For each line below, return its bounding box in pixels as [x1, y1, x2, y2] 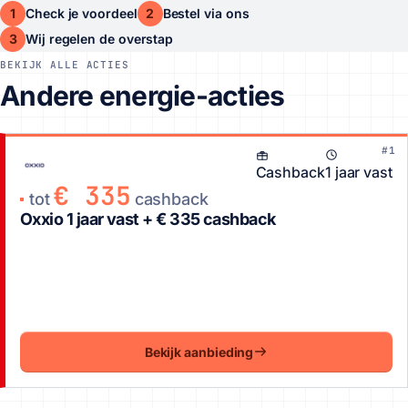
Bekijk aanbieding [144, 343, 254, 360]
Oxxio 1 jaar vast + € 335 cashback [20, 209, 276, 229]
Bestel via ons [162, 5, 250, 21]
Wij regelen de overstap [25, 31, 174, 46]
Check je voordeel [25, 5, 138, 21]
